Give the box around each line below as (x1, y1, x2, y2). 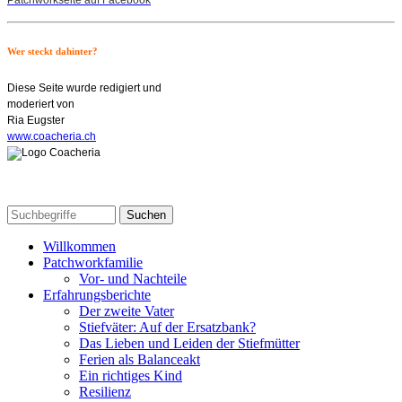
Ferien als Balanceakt (79, 351, 200, 367)
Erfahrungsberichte (43, 286, 151, 302)
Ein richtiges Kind (79, 367, 182, 383)
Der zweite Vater (79, 302, 174, 319)
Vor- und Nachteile (79, 270, 187, 286)
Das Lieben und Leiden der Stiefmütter (79, 335, 300, 351)
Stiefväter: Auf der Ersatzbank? (79, 319, 256, 335)
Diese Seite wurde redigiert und (7, 81, 162, 94)
